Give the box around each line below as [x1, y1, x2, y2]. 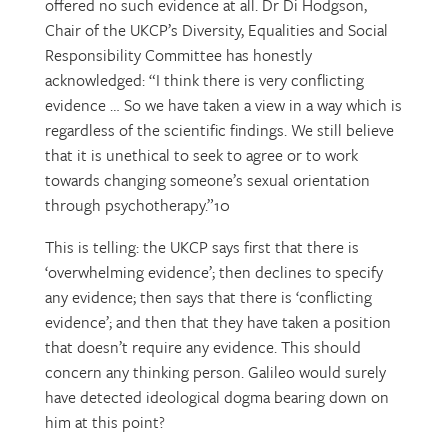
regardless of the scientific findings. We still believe [44, 118, 394, 142]
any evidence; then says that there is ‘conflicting [44, 285, 372, 309]
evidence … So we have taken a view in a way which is [44, 93, 402, 117]
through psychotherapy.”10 [44, 193, 230, 217]
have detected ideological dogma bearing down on [44, 385, 389, 409]
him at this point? [44, 410, 165, 434]
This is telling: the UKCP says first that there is [44, 235, 359, 259]
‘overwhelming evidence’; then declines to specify [44, 260, 383, 284]
